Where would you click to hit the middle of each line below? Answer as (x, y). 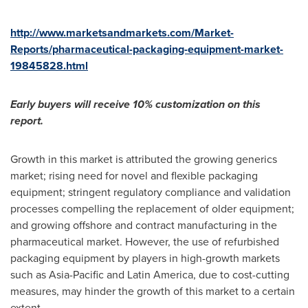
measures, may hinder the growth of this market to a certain (153, 291)
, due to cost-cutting (241, 275)
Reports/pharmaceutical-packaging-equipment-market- (147, 49)
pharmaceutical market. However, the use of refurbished (145, 242)
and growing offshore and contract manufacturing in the (144, 225)
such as (30, 275)
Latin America (160, 275)
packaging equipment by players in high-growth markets (145, 258)
